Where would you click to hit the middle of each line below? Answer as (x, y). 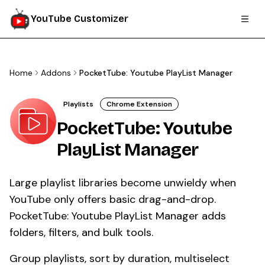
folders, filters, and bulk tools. (81, 232)
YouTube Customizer (80, 19)
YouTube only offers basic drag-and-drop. (113, 199)
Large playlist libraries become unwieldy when (123, 183)
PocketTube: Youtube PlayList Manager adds (118, 216)
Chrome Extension (139, 104)
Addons (56, 73)
